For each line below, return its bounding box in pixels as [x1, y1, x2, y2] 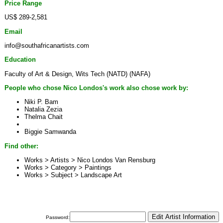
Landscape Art [81, 171, 122, 179]
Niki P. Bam [24, 98, 58, 106]
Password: [46, 215, 70, 220]
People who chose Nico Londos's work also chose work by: [4, 84, 188, 92]
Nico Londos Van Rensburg [77, 156, 155, 164]
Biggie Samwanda [24, 128, 76, 136]
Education [4, 56, 36, 64]
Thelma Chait [24, 113, 63, 121]
